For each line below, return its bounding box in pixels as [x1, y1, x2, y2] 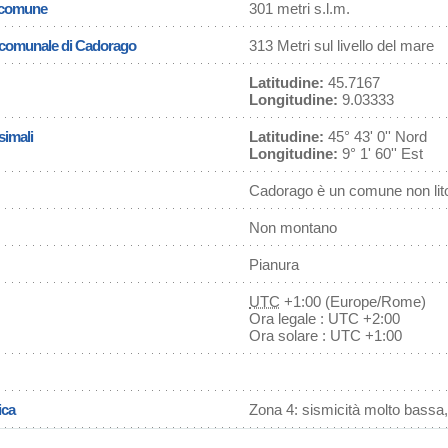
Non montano [249, 219, 337, 236]
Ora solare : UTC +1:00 [249, 327, 402, 344]
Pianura [249, 256, 299, 273]
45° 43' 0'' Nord [324, 128, 427, 145]
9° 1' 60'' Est [338, 145, 423, 162]
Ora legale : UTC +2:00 [249, 310, 400, 327]
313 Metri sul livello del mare [249, 37, 434, 54]
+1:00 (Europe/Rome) [280, 293, 426, 310]
